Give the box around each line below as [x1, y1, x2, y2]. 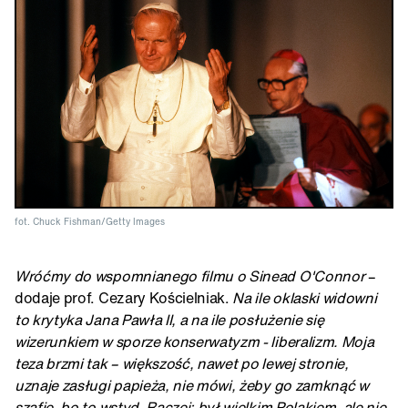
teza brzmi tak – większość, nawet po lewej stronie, [15, 352, 349, 375]
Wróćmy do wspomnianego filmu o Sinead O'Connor [15, 265, 368, 288]
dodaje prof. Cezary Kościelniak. [15, 287, 233, 310]
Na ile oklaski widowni [232, 287, 377, 310]
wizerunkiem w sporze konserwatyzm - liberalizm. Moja [15, 331, 374, 353]
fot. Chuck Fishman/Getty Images [15, 215, 165, 229]
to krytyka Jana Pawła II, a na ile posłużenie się [15, 309, 324, 331]
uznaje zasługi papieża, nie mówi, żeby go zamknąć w [15, 374, 369, 397]
